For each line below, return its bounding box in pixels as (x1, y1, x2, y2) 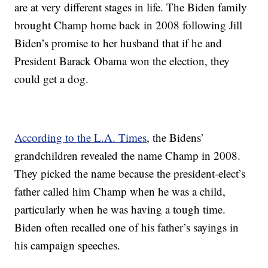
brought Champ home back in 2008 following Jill (14, 17, 243, 33)
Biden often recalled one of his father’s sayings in (14, 220, 239, 235)
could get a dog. (14, 71, 89, 87)
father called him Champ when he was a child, (14, 184, 226, 199)
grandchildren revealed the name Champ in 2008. (14, 148, 241, 163)
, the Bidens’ (147, 130, 205, 145)
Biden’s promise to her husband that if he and (14, 35, 223, 51)
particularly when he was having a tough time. (14, 202, 226, 217)
